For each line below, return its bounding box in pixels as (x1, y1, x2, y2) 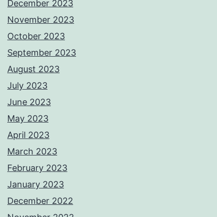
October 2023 (7, 31, 65, 42)
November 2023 (7, 15, 74, 25)
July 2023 (7, 80, 47, 91)
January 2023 (7, 179, 64, 190)
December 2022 (7, 196, 73, 206)
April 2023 (7, 130, 49, 140)
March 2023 (7, 146, 57, 157)
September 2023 (7, 47, 76, 58)
